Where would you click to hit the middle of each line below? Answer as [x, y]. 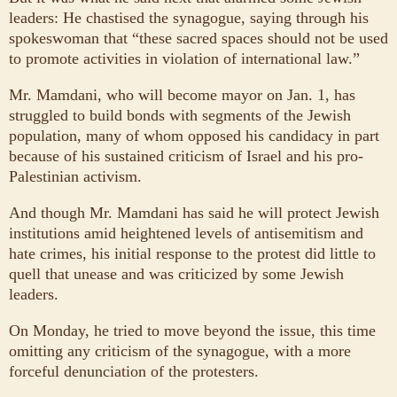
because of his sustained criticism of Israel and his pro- [186, 156]
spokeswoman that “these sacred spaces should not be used [198, 38]
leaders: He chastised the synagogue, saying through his [189, 17]
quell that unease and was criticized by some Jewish [176, 273]
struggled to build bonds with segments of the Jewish [180, 115]
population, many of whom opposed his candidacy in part [194, 135]
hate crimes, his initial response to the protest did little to [192, 253]
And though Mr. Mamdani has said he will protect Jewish [194, 212]
